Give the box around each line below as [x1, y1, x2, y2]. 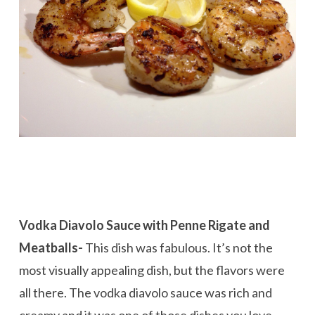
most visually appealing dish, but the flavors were [18, 262, 285, 278]
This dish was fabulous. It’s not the [82, 240, 273, 256]
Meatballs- [18, 240, 83, 256]
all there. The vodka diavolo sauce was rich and [18, 285, 272, 301]
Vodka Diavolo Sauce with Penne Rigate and [18, 217, 270, 233]
